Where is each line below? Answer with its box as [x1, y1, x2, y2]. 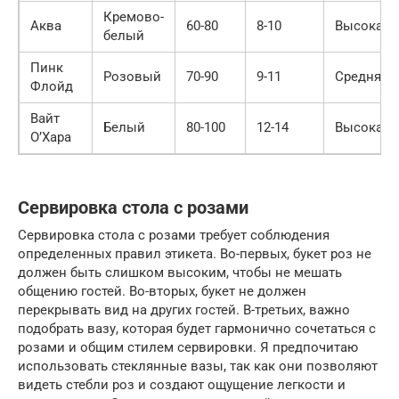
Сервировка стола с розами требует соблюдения [18, 226, 330, 243]
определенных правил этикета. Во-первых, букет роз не [18, 245, 371, 262]
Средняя [335, 68, 388, 85]
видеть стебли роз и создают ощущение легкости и [18, 376, 346, 393]
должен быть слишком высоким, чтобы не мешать [18, 264, 342, 281]
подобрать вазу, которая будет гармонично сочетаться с [18, 320, 376, 337]
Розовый [103, 68, 161, 85]
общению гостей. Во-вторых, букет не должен [18, 282, 306, 299]
